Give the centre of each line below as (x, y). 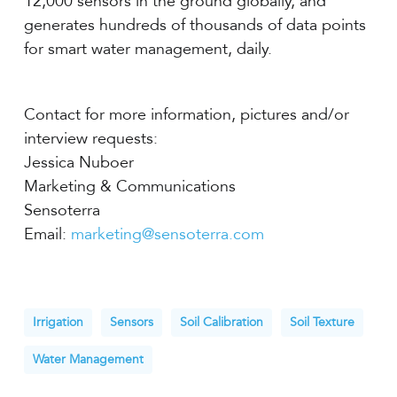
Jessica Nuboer (78, 162)
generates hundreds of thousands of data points (195, 24)
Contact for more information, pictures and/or (186, 114)
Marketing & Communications (129, 186)
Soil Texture (322, 322)
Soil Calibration (221, 322)
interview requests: (90, 138)
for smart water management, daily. (148, 48)
